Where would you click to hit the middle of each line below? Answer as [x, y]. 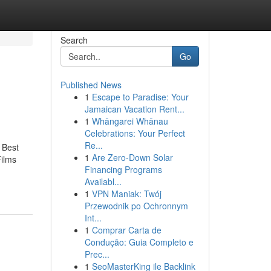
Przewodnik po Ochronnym [136, 206]
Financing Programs [123, 169]
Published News [91, 85]
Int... [93, 218]
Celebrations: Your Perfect [135, 133]
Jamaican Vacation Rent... [134, 109]
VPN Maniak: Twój [126, 194]
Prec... [97, 254]
